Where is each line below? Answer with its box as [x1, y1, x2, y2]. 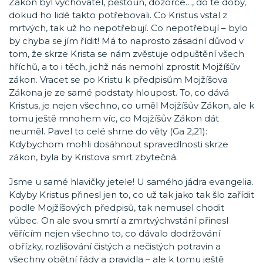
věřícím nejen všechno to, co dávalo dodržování [9, 228, 220, 239]
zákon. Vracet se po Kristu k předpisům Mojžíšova [9, 74, 228, 85]
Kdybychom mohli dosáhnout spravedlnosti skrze [9, 139, 228, 150]
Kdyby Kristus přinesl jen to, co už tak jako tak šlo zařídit [9, 189, 254, 200]
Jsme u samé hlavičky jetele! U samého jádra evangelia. [9, 176, 254, 187]
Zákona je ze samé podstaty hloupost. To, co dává [9, 87, 229, 98]
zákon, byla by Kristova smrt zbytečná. [9, 151, 178, 163]
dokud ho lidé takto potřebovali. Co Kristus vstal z [9, 9, 227, 21]
